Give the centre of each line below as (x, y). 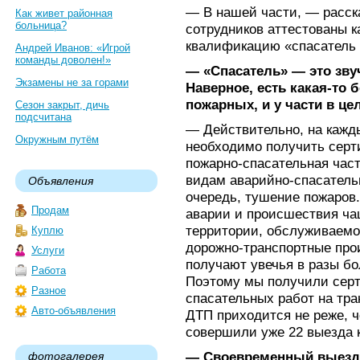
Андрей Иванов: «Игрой (73, 48)
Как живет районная (64, 13)
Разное (49, 290)
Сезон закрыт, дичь (62, 105)
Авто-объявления (74, 311)
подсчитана (43, 117)
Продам (50, 210)
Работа (49, 270)
